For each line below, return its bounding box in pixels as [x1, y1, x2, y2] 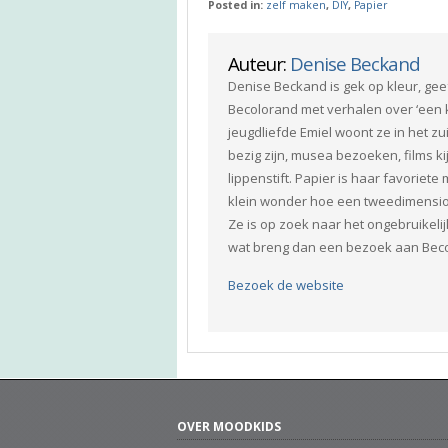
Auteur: [228, 51, 290, 77]
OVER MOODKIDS [177, 418, 281, 436]
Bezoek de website [228, 276, 344, 295]
